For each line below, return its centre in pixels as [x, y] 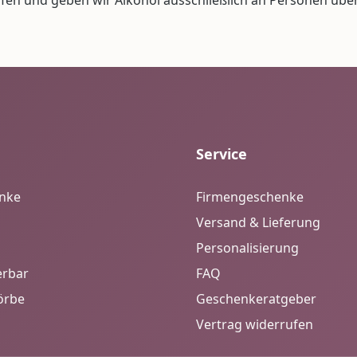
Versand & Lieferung [258, 222]
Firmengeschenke [250, 197]
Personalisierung [247, 248]
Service [222, 154]
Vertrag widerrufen [255, 324]
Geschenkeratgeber [256, 299]
